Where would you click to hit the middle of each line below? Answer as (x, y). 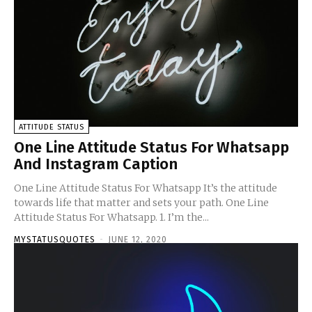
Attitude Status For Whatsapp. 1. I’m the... (184, 217)
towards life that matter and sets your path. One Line (141, 202)
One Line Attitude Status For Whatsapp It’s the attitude (146, 188)
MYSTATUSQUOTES (55, 239)
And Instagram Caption (96, 164)
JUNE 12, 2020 (138, 239)
